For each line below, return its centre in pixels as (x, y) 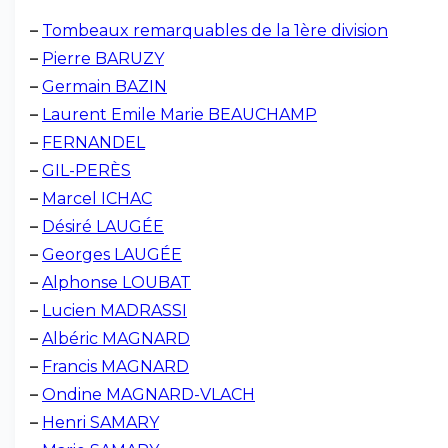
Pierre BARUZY (103, 58)
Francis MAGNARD (115, 366)
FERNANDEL (93, 142)
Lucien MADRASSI (114, 310)
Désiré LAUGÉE (103, 226)
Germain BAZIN (104, 86)
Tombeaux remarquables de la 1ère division (215, 30)
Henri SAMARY (100, 422)
